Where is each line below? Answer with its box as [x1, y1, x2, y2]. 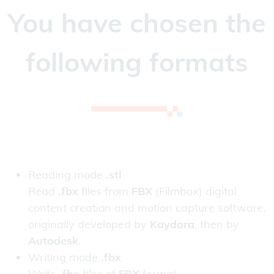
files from [78, 184, 131, 199]
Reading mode [28, 168, 106, 182]
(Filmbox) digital [152, 184, 237, 199]
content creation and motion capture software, [28, 201, 266, 215]
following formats [26, 45, 248, 79]
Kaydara [150, 217, 194, 232]
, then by [194, 217, 239, 232]
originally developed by [28, 217, 150, 232]
